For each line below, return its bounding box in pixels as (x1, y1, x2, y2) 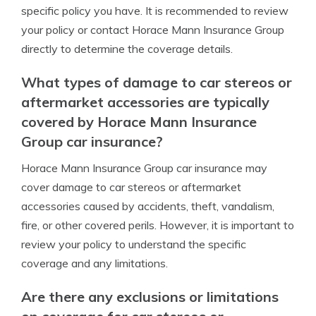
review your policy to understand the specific (21, 237, 246, 251)
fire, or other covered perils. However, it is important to (21, 218, 294, 232)
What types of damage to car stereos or (21, 73, 292, 91)
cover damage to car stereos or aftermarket (21, 180, 241, 194)
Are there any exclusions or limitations (21, 288, 279, 305)
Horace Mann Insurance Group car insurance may (21, 161, 267, 175)
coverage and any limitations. (21, 256, 168, 270)
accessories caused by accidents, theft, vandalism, (21, 199, 274, 213)
